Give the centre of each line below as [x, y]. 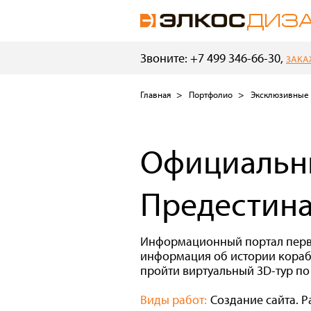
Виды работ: [174, 300]
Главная [155, 94]
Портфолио [211, 94]
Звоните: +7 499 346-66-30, [213, 58]
